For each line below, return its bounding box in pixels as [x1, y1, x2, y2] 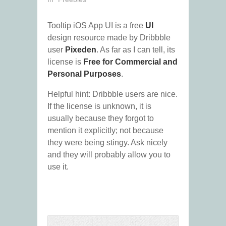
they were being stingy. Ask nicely [47, 138, 167, 147]
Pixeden [65, 45, 96, 54]
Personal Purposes [47, 70, 121, 79]
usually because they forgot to [47, 114, 154, 123]
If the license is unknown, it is [47, 102, 151, 111]
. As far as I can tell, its [96, 45, 175, 54]
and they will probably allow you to [47, 150, 171, 159]
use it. [47, 162, 69, 172]
